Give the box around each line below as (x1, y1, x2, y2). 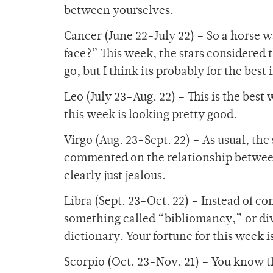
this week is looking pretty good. (64, 110, 237, 122)
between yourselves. (64, 5, 174, 18)
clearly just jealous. (64, 171, 166, 183)
